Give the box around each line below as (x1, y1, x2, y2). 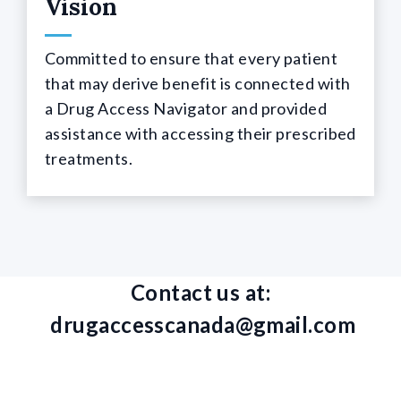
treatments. (45, 148, 132, 168)
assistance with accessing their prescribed (45, 123, 356, 143)
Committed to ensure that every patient (45, 47, 338, 68)
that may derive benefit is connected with (45, 73, 351, 93)
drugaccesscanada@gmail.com (50, 311, 356, 337)
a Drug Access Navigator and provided (45, 98, 328, 118)
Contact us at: (130, 278, 271, 305)
